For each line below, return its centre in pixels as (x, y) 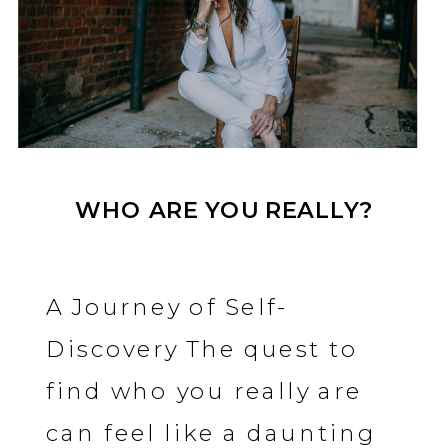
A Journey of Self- (167, 307)
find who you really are (204, 391)
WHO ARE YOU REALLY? (224, 210)
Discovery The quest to (202, 349)
